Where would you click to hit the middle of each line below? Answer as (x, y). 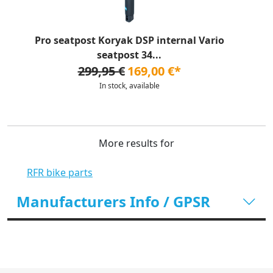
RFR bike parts (60, 172)
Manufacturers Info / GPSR (113, 201)
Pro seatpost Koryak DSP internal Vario (129, 40)
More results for (136, 143)
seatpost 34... (129, 55)
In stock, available (129, 86)
